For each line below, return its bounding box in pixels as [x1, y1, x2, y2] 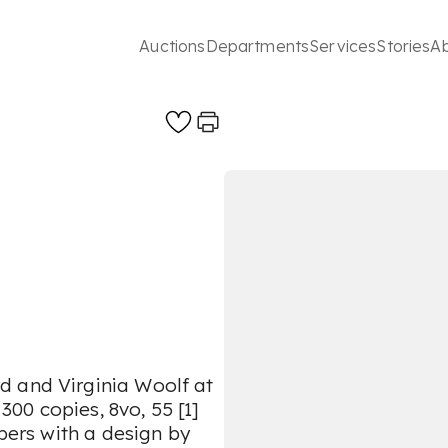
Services [309, 36, 377, 56]
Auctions [139, 36, 206, 56]
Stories [376, 36, 431, 56]
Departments [205, 36, 310, 56]
